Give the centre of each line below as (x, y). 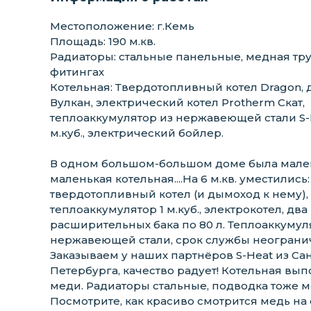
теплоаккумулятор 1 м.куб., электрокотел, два (179, 209)
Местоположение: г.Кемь (122, 26)
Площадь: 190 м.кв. (103, 41)
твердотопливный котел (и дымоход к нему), (179, 194)
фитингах (77, 72)
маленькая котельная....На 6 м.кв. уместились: (180, 178)
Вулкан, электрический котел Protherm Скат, (177, 102)
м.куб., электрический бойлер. (137, 133)
